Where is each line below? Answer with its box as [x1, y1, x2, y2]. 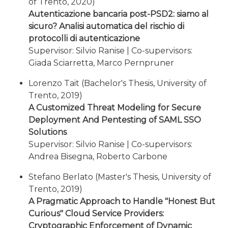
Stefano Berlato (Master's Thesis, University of [28, 172, 211, 182]
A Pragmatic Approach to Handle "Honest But [28, 196, 215, 206]
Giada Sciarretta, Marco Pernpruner [28, 58, 174, 68]
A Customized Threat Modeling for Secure [28, 103, 201, 112]
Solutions [28, 127, 67, 137]
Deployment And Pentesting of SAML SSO [28, 115, 201, 125]
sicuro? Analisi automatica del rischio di [28, 21, 184, 31]
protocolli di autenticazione [28, 34, 140, 43]
